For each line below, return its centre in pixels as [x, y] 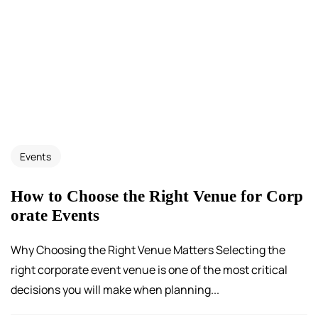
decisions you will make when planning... [115, 290]
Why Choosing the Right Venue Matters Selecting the [148, 250]
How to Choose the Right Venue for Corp [157, 196]
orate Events [55, 215]
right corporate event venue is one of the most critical [149, 270]
